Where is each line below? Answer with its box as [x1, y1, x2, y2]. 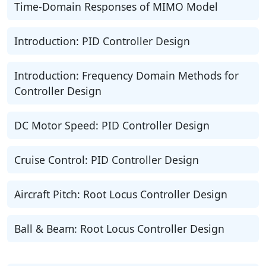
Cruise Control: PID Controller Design [14, 153, 199, 167]
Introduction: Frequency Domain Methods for [14, 68, 239, 83]
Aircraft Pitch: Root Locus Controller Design [14, 187, 227, 201]
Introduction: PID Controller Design [14, 34, 190, 48]
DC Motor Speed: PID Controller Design [14, 118, 210, 132]
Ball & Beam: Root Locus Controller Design [14, 221, 224, 236]
